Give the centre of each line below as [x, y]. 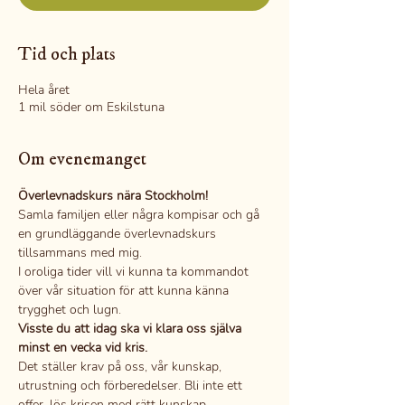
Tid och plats [67, 55]
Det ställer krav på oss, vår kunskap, [122, 367]
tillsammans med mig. [80, 253]
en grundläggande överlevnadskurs [119, 234]
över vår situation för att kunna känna [125, 291]
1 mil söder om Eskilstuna [91, 107]
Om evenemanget [82, 160]
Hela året [44, 90]
